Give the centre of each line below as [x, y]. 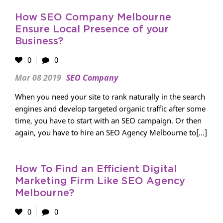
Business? [39, 41]
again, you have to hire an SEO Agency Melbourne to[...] [111, 132]
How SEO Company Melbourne [93, 17]
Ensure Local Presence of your [92, 29]
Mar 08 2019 [38, 78]
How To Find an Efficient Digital [96, 169]
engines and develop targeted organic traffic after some [110, 109]
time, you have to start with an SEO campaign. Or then [108, 120]
